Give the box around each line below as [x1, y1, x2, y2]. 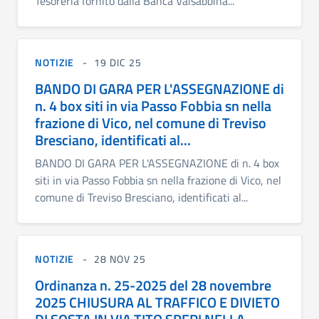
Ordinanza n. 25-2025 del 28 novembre [35, 273, 271, 296]
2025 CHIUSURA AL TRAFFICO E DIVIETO [35, 291, 280, 313]
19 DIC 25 [93, 54, 142, 70]
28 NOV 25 [93, 251, 147, 266]
